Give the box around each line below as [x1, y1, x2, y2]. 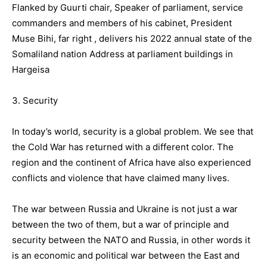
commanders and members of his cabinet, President [12, 17, 232, 29]
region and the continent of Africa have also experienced [12, 156, 251, 168]
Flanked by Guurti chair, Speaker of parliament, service [12, 1, 243, 13]
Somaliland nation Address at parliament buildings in [12, 48, 233, 60]
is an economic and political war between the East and [12, 249, 240, 261]
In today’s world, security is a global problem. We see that [12, 125, 253, 137]
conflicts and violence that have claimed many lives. [12, 172, 229, 184]
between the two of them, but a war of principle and [12, 218, 229, 230]
